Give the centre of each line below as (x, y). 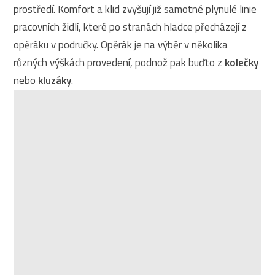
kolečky (242, 63)
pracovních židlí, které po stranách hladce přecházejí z (130, 27)
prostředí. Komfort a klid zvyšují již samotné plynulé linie (135, 10)
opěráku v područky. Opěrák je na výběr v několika (121, 45)
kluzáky (55, 81)
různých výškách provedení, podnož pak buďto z (119, 63)
